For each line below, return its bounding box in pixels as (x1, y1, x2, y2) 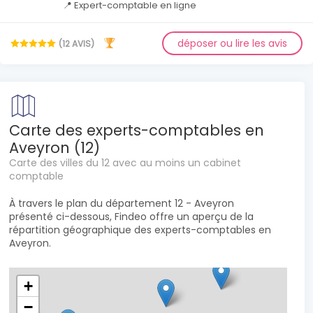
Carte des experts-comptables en (9, 120, 264, 140)
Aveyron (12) (9, 138, 100, 158)
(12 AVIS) (59, 38, 94, 50)
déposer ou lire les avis (177, 36, 287, 50)
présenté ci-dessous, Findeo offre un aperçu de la (9, 210, 254, 224)
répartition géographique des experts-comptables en (9, 223, 271, 237)
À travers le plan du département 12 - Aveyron (9, 196, 234, 210)
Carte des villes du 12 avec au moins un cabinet (9, 156, 241, 170)
